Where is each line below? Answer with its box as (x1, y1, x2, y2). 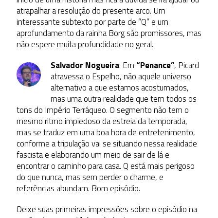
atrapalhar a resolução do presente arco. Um (16, 4, 165, 17)
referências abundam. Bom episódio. (16, 182, 140, 195)
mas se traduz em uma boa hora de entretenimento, (16, 126, 195, 139)
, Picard (174, 58, 199, 72)
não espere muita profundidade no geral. (16, 37, 153, 51)
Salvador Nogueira (50, 58, 119, 72)
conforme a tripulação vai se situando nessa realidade (16, 137, 197, 150)
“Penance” (136, 58, 174, 72)
